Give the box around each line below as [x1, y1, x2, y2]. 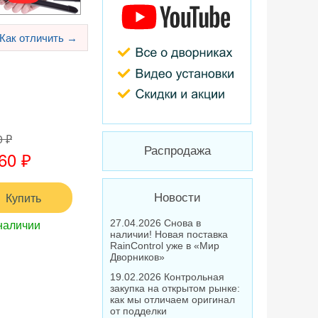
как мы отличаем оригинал [110, 294, 235, 305]
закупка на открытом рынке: [110, 283, 240, 294]
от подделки [110, 305, 167, 317]
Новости [154, 191, 201, 204]
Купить [6, 190, 41, 207]
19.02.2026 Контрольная [110, 271, 224, 283]
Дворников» [110, 251, 165, 263]
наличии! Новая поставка [110, 229, 228, 240]
